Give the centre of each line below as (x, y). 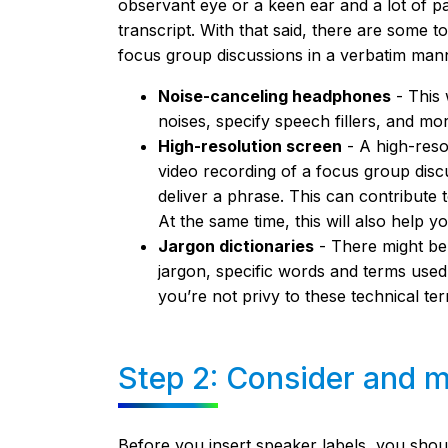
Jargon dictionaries (235, 245)
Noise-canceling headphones (274, 95)
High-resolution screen (249, 145)
